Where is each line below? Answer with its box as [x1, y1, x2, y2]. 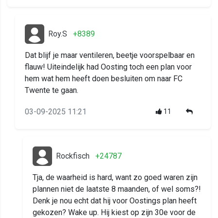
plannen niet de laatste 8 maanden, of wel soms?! [33, 184, 201, 194]
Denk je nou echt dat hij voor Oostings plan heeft [33, 196, 197, 206]
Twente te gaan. [25, 86, 78, 95]
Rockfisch [56, 151, 90, 161]
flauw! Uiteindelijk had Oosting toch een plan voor [25, 62, 192, 72]
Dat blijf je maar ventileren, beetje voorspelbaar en [25, 51, 195, 60]
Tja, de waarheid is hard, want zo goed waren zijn [33, 173, 198, 182]
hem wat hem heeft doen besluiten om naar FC [25, 74, 182, 84]
